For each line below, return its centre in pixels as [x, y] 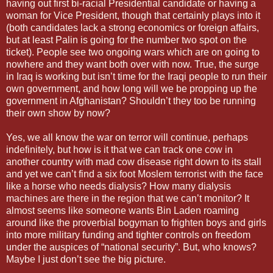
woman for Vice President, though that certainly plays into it [133, 15]
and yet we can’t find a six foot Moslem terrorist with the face [135, 174]
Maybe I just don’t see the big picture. [86, 259]
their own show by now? [58, 113]
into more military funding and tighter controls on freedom [128, 235]
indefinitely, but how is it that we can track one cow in [119, 149]
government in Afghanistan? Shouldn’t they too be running [131, 101]
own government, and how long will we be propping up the [132, 88]
